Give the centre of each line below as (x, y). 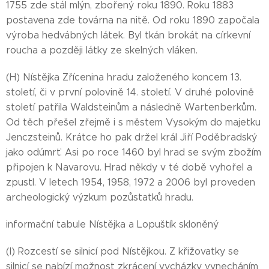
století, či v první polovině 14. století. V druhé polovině (130, 92)
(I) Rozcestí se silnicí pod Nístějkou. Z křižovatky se (122, 251)
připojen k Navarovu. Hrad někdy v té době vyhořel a (129, 167)
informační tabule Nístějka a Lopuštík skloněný (112, 224)
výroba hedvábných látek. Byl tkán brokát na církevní (128, 35)
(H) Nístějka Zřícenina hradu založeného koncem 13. (124, 77)
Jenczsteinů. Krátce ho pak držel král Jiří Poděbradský (131, 137)
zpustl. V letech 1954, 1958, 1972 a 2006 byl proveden (131, 182)
